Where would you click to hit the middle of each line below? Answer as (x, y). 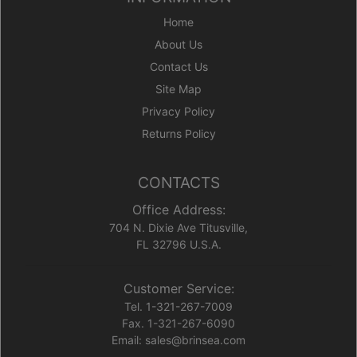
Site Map (178, 89)
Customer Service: (178, 289)
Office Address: (178, 210)
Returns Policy (178, 134)
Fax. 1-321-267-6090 (178, 324)
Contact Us (178, 67)
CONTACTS (178, 183)
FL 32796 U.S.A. (178, 245)
